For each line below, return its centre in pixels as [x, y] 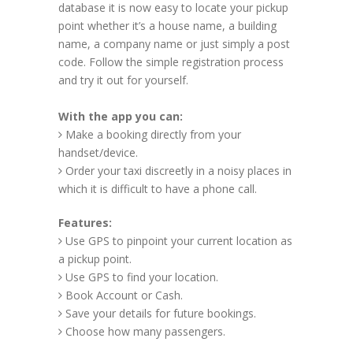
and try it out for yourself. [123, 80]
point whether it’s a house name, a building [167, 26]
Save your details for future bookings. [159, 313]
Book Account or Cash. [123, 295]
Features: [85, 223]
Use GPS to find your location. [140, 277]
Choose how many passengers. [144, 331]
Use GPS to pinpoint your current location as [177, 241]
